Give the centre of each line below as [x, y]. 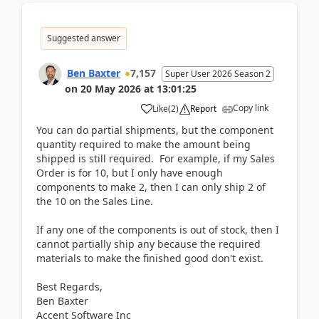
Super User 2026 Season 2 [218, 73]
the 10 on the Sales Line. [95, 201]
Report [203, 108]
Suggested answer [84, 38]
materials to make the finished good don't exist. [150, 258]
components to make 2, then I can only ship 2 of [151, 187]
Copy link [251, 108]
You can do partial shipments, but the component [155, 130]
